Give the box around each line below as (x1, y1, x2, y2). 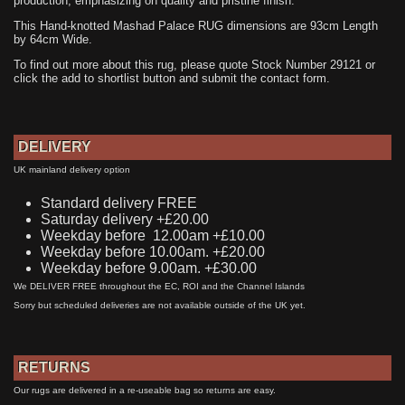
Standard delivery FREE (41, 194, 197, 211)
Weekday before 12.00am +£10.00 (41, 227, 265, 243)
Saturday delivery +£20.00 (41, 211, 212, 227)
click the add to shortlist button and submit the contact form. (14, 71, 330, 86)
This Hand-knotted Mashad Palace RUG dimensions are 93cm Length (14, 19, 378, 33)
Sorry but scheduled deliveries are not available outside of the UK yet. (14, 299, 306, 310)
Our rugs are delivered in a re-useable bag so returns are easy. (14, 384, 276, 395)
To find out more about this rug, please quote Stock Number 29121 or (14, 58, 375, 72)
